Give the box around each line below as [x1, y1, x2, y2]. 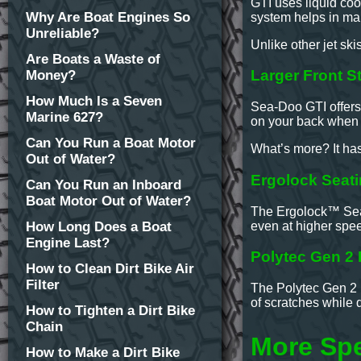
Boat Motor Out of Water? [26, 193, 191, 209]
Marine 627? [26, 110, 103, 125]
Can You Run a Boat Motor [26, 135, 196, 151]
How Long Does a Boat [26, 219, 172, 234]
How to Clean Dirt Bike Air [26, 261, 194, 276]
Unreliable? [26, 26, 99, 41]
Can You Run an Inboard [26, 177, 181, 193]
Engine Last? [26, 235, 110, 251]
